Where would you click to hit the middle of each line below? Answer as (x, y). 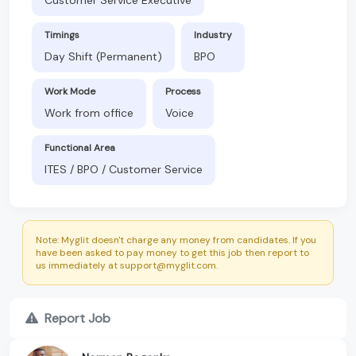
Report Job (77, 318)
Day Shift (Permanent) (103, 56)
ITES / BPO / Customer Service (124, 169)
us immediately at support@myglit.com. (127, 265)
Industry (213, 35)
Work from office (89, 112)
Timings (62, 35)
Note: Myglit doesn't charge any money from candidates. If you (176, 240)
